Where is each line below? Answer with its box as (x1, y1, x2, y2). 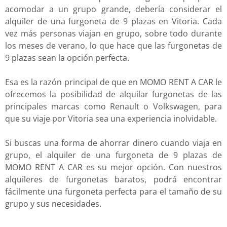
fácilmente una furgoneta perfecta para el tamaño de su (5, 186, 222, 198)
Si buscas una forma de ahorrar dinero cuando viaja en (5, 137, 222, 149)
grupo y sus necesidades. (5, 198, 101, 210)
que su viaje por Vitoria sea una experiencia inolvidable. (5, 113, 217, 125)
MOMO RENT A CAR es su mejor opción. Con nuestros (5, 162, 222, 173)
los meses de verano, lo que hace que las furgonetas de (5, 40, 222, 52)
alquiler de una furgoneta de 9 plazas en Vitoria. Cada (5, 16, 222, 27)
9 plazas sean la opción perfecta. (5, 52, 129, 64)
